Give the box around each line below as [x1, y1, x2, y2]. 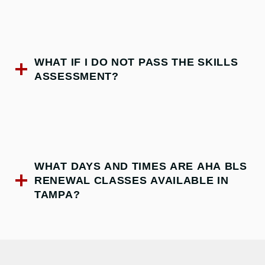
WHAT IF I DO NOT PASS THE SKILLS [34, 56, 238, 68]
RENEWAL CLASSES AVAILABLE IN [34, 174, 229, 186]
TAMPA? [34, 188, 80, 201]
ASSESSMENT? [34, 70, 119, 82]
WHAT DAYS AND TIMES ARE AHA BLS [34, 160, 247, 172]
